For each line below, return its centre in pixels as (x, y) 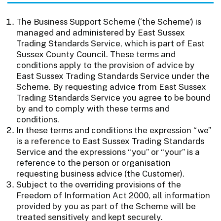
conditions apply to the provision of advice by (106, 65)
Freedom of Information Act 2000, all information (113, 195)
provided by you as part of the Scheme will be (106, 206)
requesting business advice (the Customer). (100, 173)
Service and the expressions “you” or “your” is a (108, 152)
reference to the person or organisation (93, 163)
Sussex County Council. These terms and (96, 54)
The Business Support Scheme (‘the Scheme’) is (109, 21)
